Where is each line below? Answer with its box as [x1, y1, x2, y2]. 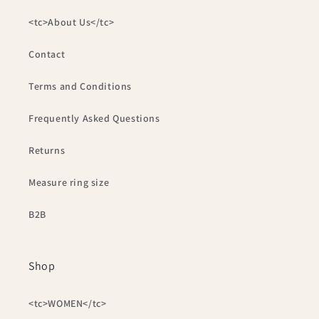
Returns [28, 144, 66, 157]
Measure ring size [28, 176, 110, 189]
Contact [28, 48, 66, 61]
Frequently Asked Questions [28, 112, 160, 125]
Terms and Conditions [28, 80, 132, 93]
